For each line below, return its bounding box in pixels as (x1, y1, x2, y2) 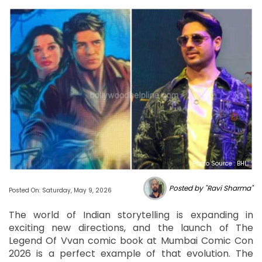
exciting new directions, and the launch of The (9, 220, 253, 235)
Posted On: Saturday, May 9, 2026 (9, 185, 112, 195)
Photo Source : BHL (192, 158, 247, 168)
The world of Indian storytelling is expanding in (9, 208, 253, 222)
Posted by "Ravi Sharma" (169, 182, 253, 193)
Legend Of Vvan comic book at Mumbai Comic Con (9, 233, 253, 247)
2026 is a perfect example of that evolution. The (9, 246, 253, 260)
